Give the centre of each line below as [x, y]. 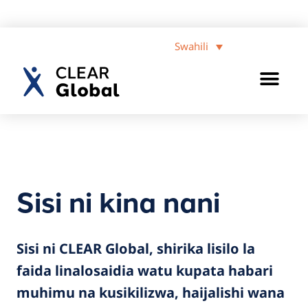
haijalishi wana [233, 293]
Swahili [191, 46]
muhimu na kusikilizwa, [99, 293]
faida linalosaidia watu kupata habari [145, 271]
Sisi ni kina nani [118, 201]
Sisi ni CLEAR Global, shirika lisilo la [136, 249]
